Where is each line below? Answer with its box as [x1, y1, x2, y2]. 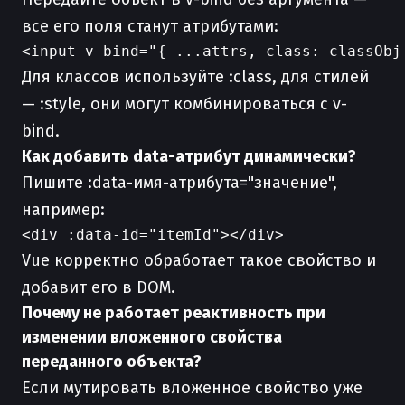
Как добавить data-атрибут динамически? [22, 146, 356, 166]
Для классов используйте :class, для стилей [22, 67, 369, 87]
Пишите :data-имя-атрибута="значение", [22, 173, 337, 193]
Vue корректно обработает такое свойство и [22, 250, 376, 270]
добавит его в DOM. [22, 278, 175, 297]
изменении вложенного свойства [22, 327, 282, 347]
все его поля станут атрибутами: [22, 16, 278, 36]
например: [22, 200, 105, 220]
